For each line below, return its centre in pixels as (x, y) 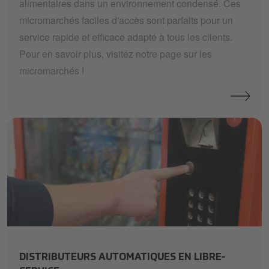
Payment (26, 233)
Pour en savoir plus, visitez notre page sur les (116, 53)
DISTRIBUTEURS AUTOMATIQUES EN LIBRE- (122, 258)
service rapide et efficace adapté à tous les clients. (126, 37)
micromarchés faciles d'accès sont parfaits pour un (126, 20)
